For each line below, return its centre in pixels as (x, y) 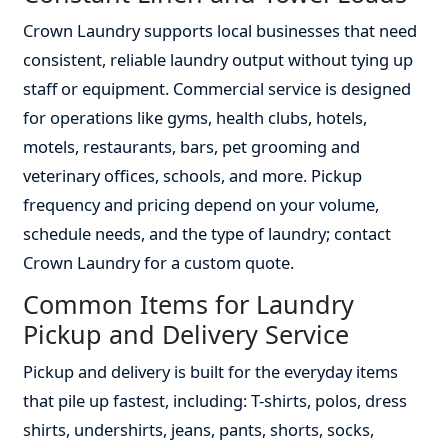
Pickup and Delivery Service (186, 334)
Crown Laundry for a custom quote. (159, 263)
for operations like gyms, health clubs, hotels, (195, 118)
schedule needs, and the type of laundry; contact (207, 234)
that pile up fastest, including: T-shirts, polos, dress (215, 401)
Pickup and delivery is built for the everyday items (211, 372)
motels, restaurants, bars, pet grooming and (192, 147)
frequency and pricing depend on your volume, (201, 205)
